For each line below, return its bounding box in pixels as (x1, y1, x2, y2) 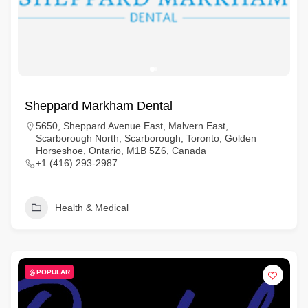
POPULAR (36, 268, 70, 276)
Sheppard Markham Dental (24, 99, 173, 113)
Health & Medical (54, 202, 129, 213)
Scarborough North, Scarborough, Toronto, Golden (35, 133, 256, 144)
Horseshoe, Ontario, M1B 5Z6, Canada (35, 145, 206, 156)
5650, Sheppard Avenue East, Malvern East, (35, 120, 228, 131)
